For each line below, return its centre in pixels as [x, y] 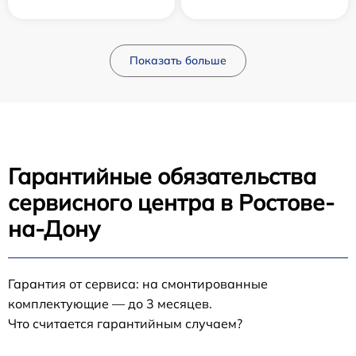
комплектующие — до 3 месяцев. [110, 304]
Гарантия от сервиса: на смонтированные [138, 284]
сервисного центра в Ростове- [171, 203]
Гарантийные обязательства [162, 176]
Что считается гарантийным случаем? [125, 324]
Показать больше [178, 61]
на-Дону [54, 229]
